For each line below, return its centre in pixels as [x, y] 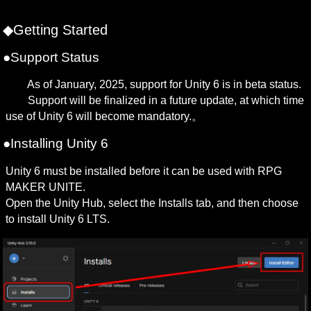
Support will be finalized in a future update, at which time [155, 101]
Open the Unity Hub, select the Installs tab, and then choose [152, 203]
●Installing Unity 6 [56, 144]
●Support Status [51, 57]
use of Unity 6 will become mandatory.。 [104, 117]
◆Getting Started [56, 30]
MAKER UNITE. [46, 187]
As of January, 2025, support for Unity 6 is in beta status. [154, 85]
